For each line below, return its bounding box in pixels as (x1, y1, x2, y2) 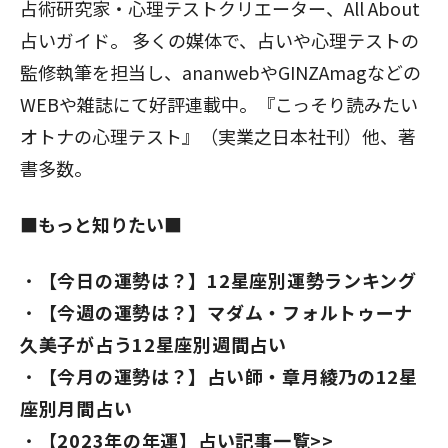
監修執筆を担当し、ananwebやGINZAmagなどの (20, 59, 421, 85)
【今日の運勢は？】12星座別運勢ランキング (38, 267, 417, 293)
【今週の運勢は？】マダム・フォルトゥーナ (38, 299, 414, 325)
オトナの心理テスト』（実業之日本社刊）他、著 (20, 123, 416, 149)
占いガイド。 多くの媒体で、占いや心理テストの (20, 27, 419, 53)
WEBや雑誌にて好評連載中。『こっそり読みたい (20, 91, 418, 117)
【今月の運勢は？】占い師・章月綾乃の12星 (38, 363, 418, 389)
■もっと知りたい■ (20, 211, 182, 237)
